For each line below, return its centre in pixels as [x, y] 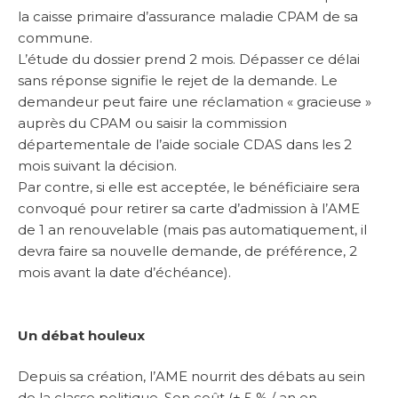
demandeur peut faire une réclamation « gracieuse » [195, 102]
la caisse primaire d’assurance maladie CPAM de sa [188, 17]
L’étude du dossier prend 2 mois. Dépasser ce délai [189, 60]
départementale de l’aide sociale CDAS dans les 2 [185, 145]
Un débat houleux [81, 335]
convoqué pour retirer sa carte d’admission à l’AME [189, 209]
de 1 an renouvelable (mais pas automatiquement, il [192, 230]
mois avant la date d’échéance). [124, 273]
